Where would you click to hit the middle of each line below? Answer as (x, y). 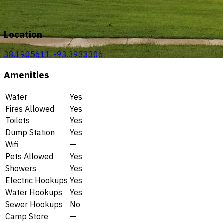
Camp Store (27, 216)
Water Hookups (34, 192)
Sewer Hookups (34, 204)
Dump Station (30, 132)
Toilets (18, 120)
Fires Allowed (30, 108)
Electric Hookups (37, 180)
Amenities (27, 75)
